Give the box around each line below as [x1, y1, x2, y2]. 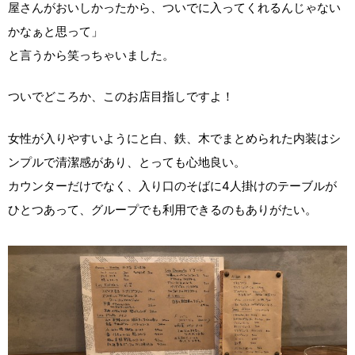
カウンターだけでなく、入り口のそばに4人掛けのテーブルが [8, 177, 337, 193]
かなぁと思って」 [8, 23, 103, 39]
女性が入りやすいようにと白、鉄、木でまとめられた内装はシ [8, 130, 341, 146]
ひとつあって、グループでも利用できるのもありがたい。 [8, 201, 317, 217]
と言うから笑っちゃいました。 [8, 47, 174, 63]
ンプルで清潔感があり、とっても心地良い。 [8, 154, 246, 170]
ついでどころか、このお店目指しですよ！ [8, 89, 234, 104]
